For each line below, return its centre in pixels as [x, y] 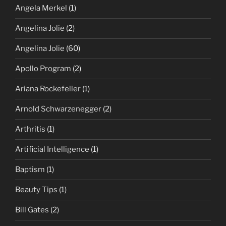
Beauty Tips [36, 190]
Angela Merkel [41, 8]
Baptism [30, 170]
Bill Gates [32, 210]
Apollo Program [43, 69]
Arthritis [30, 129]
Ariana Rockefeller [48, 89]
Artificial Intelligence [52, 150]
